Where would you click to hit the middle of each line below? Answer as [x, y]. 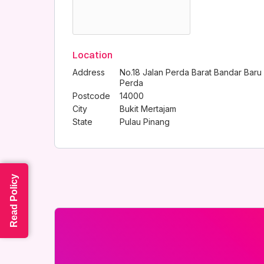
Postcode [91, 96]
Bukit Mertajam [148, 109]
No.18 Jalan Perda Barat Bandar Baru [191, 72]
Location [93, 55]
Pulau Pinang [145, 122]
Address [89, 72]
